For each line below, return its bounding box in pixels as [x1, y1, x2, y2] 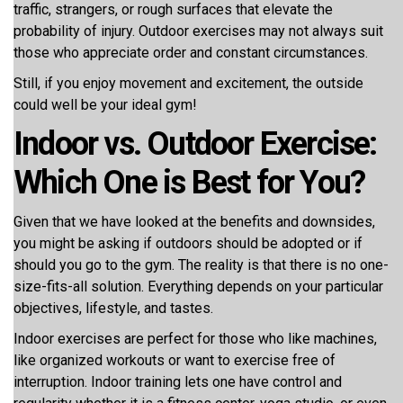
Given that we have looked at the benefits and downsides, [13, 213, 375, 230]
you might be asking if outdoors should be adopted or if [13, 235, 363, 252]
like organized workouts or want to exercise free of [13, 352, 336, 369]
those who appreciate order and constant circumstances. [13, 44, 372, 61]
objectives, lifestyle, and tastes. [13, 300, 217, 317]
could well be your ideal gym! [13, 96, 201, 113]
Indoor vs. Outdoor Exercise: [13, 125, 377, 163]
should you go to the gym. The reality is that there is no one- [13, 256, 389, 273]
